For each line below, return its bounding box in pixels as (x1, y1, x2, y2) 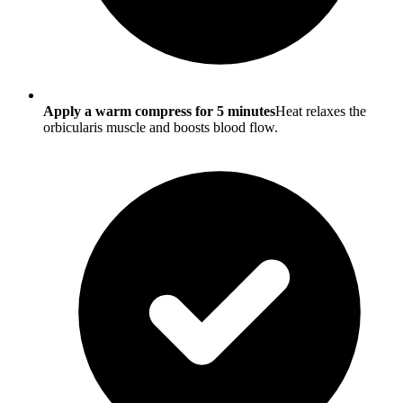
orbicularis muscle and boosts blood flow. (43, 119, 278, 135)
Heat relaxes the (275, 103, 366, 119)
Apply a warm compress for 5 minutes (43, 103, 275, 119)
